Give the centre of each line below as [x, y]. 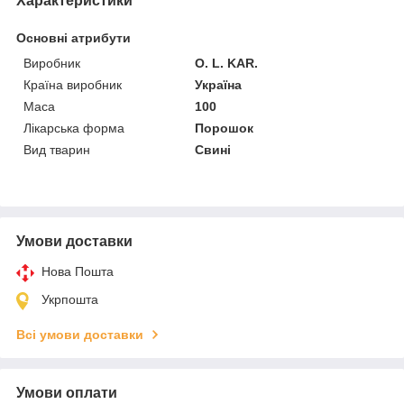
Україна [219, 84]
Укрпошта [70, 299]
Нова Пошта [78, 271]
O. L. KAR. [227, 63]
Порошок [225, 128]
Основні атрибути [73, 37]
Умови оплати [67, 392]
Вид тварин [57, 149]
